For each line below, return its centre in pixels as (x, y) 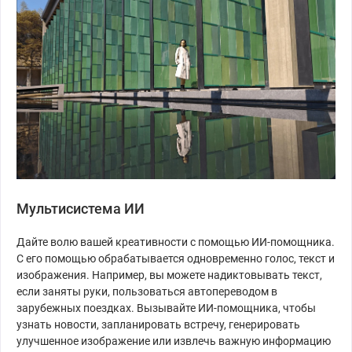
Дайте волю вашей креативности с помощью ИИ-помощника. (176, 242)
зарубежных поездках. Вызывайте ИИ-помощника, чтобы (166, 308)
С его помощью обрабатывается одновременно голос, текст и (176, 259)
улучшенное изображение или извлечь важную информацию (174, 341)
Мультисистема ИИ (81, 209)
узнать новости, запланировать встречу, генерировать (158, 325)
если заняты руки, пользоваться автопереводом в (147, 292)
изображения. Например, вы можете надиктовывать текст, (169, 275)
